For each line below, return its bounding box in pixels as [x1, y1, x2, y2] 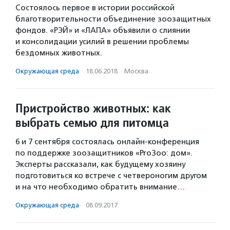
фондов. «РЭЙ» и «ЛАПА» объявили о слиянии [15, 26, 190, 35]
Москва [124, 67, 148, 75]
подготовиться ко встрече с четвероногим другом [15, 171, 207, 180]
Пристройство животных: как [15, 100, 171, 116]
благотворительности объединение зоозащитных [15, 14, 211, 24]
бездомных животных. [15, 48, 102, 57]
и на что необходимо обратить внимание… [15, 182, 185, 191]
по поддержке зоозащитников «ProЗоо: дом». [15, 148, 193, 158]
